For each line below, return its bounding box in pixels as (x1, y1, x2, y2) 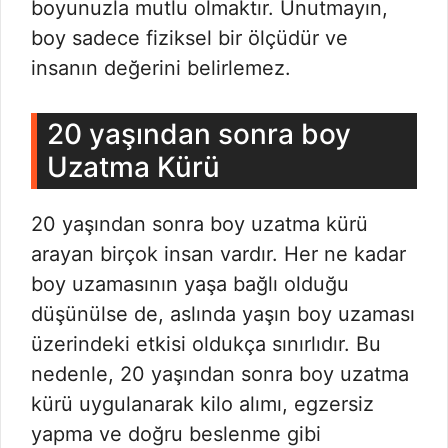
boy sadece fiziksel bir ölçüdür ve (31, 26, 348, 50)
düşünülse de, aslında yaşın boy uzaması (31, 302, 415, 326)
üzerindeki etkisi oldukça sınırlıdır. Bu (31, 332, 381, 356)
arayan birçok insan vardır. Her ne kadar (31, 242, 406, 266)
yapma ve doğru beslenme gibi (31, 422, 321, 446)
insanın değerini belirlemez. (31, 56, 291, 80)
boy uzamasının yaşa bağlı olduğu (31, 272, 349, 296)
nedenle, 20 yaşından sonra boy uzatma (31, 362, 409, 386)
